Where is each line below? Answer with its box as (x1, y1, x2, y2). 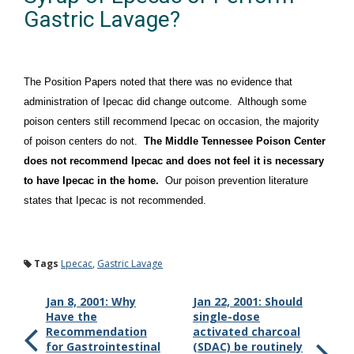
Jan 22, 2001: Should (193, 294, 303, 309)
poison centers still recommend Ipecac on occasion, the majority (24, 115, 319, 127)
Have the (46, 309, 97, 324)
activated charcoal (193, 324, 300, 339)
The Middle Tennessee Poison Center (144, 135, 326, 147)
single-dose (193, 309, 260, 324)
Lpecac (61, 257, 92, 270)
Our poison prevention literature (159, 175, 308, 186)
